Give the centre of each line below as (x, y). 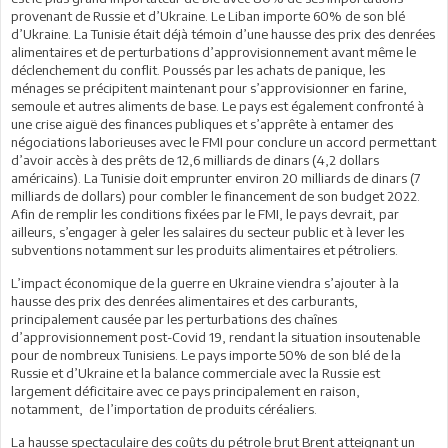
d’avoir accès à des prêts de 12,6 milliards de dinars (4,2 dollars (195, 159)
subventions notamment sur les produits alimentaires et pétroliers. (204, 249)
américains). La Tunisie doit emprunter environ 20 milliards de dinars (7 (215, 177)
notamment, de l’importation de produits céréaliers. (164, 408)
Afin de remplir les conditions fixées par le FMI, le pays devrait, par (205, 213)
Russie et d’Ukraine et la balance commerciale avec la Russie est (195, 372)
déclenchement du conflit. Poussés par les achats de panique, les (198, 69)
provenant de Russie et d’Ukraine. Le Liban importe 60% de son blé (208, 15)
